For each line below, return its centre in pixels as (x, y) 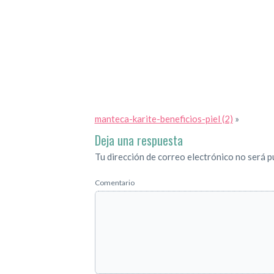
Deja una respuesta (139, 140)
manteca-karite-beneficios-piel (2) (164, 119)
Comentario (114, 183)
